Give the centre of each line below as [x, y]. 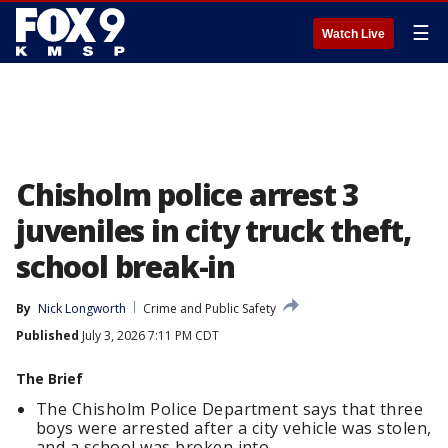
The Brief [49, 378]
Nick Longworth [82, 308]
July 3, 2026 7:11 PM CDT [149, 335]
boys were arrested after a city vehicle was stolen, [234, 428]
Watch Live [353, 34]
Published [47, 335]
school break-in [126, 266]
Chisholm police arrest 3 [188, 194]
